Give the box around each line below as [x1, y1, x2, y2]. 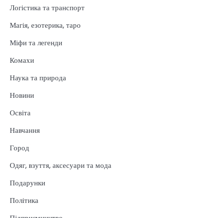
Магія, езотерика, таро [10, 19, 81, 30]
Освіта [10, 107, 31, 118]
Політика [10, 195, 38, 205]
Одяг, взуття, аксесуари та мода [10, 160, 111, 170]
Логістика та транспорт [10, 2, 85, 13]
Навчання [10, 125, 40, 135]
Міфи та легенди [10, 37, 62, 48]
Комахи [10, 54, 34, 65]
